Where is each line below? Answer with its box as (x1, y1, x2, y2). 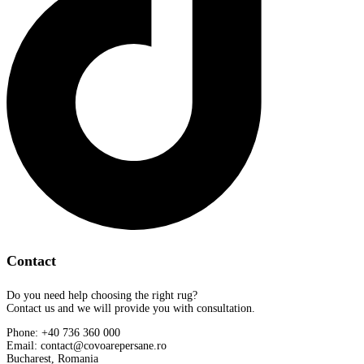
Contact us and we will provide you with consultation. (6, 301, 255, 314)
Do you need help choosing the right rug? (6, 288, 197, 301)
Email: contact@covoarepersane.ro (6, 339, 167, 352)
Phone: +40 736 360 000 (6, 326, 120, 339)
